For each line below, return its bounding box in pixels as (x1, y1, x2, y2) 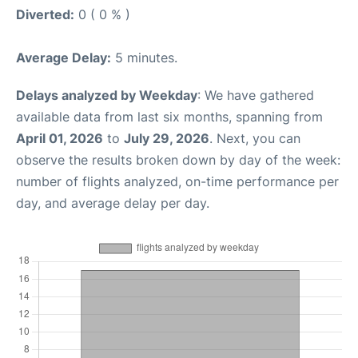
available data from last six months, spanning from (16, 108, 323, 125)
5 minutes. (111, 49, 177, 66)
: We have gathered (197, 86, 314, 103)
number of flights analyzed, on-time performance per (16, 173, 339, 189)
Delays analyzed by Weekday (16, 86, 197, 103)
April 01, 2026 (16, 129, 103, 146)
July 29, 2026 (124, 129, 209, 146)
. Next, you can (209, 129, 300, 146)
